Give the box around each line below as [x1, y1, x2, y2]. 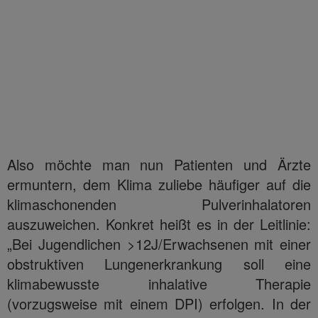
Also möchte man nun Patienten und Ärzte [7, 153, 311, 175]
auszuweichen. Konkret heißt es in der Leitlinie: [7, 213, 311, 234]
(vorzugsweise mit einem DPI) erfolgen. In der [7, 292, 311, 314]
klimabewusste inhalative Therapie [7, 273, 311, 294]
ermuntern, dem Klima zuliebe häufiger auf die [7, 173, 311, 194]
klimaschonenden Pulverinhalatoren [7, 193, 311, 214]
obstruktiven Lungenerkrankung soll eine [7, 253, 311, 274]
